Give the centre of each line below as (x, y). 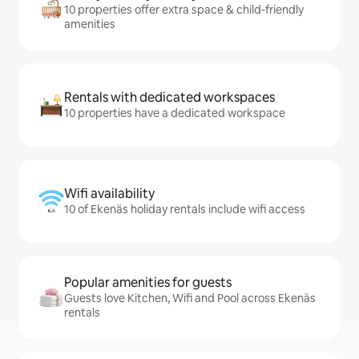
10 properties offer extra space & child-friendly (184, 10)
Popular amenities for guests (148, 283)
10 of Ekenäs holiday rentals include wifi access (185, 210)
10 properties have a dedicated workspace (175, 113)
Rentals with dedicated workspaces (169, 98)
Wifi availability (109, 194)
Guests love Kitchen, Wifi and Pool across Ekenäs (190, 298)
